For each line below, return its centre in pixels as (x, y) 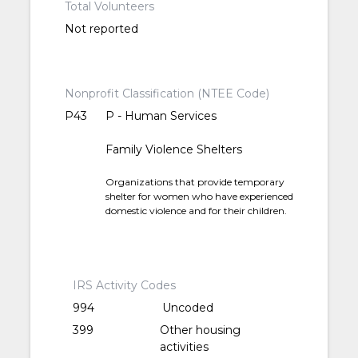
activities (185, 347)
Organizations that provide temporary (195, 182)
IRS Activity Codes (125, 286)
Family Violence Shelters (174, 150)
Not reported (101, 29)
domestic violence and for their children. (197, 211)
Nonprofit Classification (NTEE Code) (167, 94)
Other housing (201, 330)
